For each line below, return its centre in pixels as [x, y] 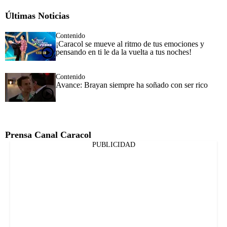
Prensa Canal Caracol [48, 135]
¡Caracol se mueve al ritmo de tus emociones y [130, 44]
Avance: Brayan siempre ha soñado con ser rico [132, 85]
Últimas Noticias [37, 15]
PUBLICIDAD [113, 144]
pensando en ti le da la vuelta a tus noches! [124, 52]
